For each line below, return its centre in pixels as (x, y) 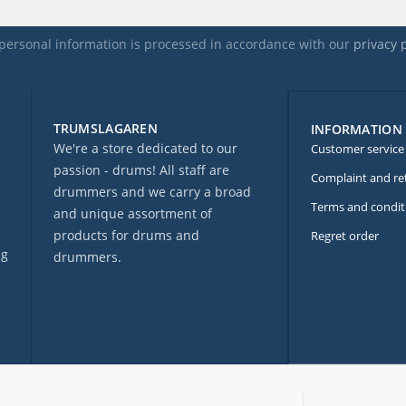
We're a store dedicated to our (145, 149)
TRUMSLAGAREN (106, 129)
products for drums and (126, 236)
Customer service (357, 149)
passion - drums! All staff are (141, 170)
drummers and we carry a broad (152, 192)
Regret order (344, 236)
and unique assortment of (132, 214)
